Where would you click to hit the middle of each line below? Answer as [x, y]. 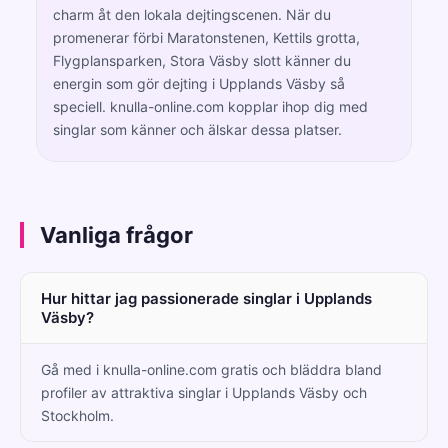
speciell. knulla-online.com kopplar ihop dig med [210, 106]
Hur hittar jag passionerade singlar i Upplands [206, 298]
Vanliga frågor [116, 234]
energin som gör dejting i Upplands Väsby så [199, 83]
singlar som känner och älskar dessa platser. [197, 129]
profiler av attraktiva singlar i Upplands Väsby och [204, 392]
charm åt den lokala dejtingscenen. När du [192, 14]
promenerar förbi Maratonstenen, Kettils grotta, [206, 37]
